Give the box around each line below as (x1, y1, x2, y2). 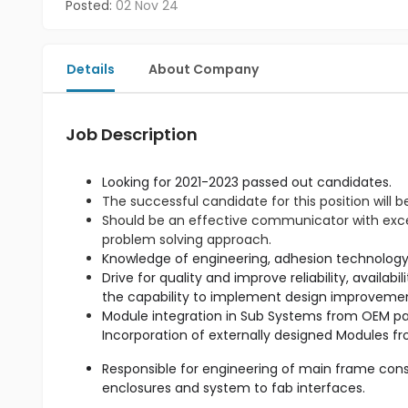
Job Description (66, 123, 198, 146)
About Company (148, 60, 259, 78)
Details (66, 60, 115, 78)
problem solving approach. (102, 230, 271, 249)
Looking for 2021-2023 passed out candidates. (102, 173, 392, 191)
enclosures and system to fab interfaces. (102, 379, 365, 397)
